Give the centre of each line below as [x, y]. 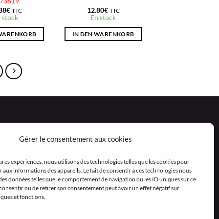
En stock [103, 18]
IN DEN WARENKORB [103, 34]
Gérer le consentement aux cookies [76, 139]
